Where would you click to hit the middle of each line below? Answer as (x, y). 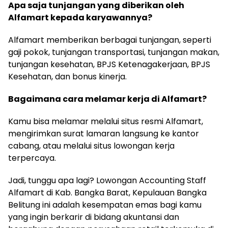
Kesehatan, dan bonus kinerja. (67, 76)
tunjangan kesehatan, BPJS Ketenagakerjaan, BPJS (109, 64)
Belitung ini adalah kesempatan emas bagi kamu (105, 205)
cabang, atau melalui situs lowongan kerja (91, 146)
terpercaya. (32, 158)
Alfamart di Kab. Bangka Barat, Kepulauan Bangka (107, 192)
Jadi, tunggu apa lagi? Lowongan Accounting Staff (107, 180)
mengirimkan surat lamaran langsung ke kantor (104, 133)
